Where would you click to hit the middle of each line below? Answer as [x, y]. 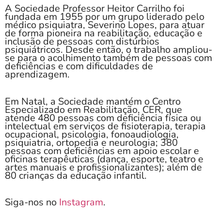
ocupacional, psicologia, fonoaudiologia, [92, 134]
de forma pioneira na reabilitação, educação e [104, 33]
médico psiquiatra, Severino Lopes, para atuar [105, 25]
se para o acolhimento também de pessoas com [108, 58]
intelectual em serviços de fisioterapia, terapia [105, 126]
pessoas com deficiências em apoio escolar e [102, 151]
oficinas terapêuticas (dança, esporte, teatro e [104, 159]
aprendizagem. [37, 75]
